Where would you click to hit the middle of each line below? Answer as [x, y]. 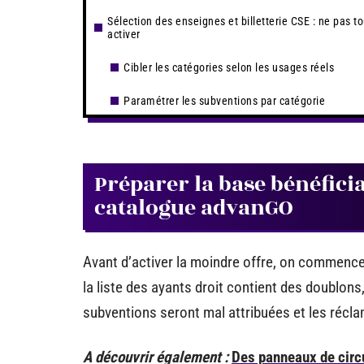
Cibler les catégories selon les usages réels [229, 67]
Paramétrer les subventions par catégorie [224, 101]
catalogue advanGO [193, 208]
